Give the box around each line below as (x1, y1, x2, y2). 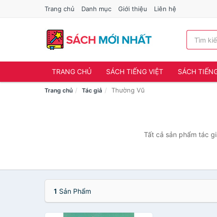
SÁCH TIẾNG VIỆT (106, 67, 163, 76)
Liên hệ (154, 5, 176, 13)
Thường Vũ (111, 86, 145, 94)
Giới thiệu (118, 5, 147, 13)
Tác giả (82, 87, 102, 94)
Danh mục (81, 5, 111, 13)
